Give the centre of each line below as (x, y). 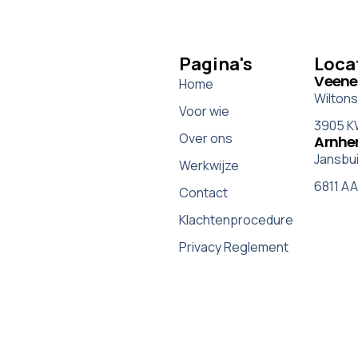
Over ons (206, 139)
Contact (203, 193)
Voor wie (204, 111)
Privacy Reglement (234, 247)
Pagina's (216, 64)
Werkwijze (209, 166)
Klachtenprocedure (236, 220)
